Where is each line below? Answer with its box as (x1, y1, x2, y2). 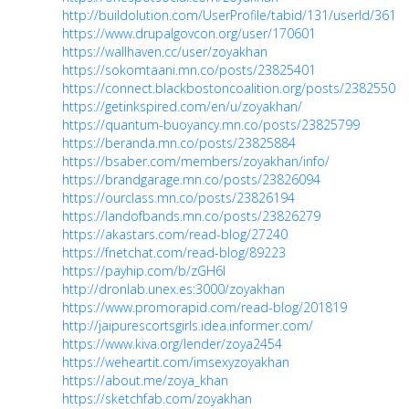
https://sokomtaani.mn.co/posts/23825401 (62, 61, 316, 79)
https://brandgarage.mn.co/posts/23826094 (62, 171, 320, 188)
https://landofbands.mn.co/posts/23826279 (62, 207, 320, 225)
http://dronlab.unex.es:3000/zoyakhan (62, 280, 285, 298)
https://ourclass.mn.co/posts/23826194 (62, 189, 295, 206)
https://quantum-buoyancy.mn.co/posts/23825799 (62, 116, 360, 133)
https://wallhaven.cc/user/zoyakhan (62, 43, 267, 60)
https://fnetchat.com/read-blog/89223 (62, 244, 286, 261)
